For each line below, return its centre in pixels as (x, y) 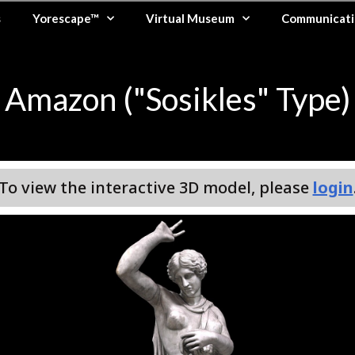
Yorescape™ (66, 18)
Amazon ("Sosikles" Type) (177, 99)
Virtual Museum (191, 18)
